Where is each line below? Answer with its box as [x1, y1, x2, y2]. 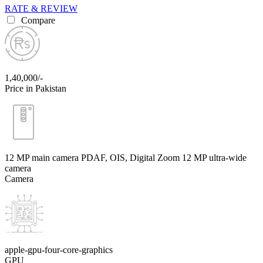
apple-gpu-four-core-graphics [5, 244, 113, 255]
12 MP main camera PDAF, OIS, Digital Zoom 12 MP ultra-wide [5, 152, 247, 163]
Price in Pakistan [5, 83, 66, 93]
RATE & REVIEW [5, 3, 77, 14]
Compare [19, 15, 55, 25]
